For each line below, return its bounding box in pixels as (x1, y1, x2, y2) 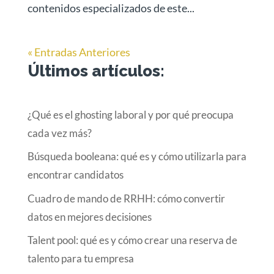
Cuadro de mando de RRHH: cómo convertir (27, 191, 225, 205)
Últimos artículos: (27, 61, 165, 80)
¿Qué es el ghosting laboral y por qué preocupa (27, 108, 234, 121)
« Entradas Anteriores (27, 45, 130, 59)
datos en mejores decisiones (27, 210, 152, 223)
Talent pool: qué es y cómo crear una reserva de (27, 234, 237, 247)
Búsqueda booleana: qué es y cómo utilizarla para (27, 150, 246, 163)
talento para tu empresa (27, 252, 134, 265)
